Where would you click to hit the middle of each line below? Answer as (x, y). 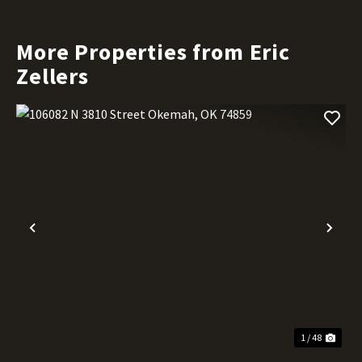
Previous (67, 241)
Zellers (53, 76)
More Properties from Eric (153, 51)
